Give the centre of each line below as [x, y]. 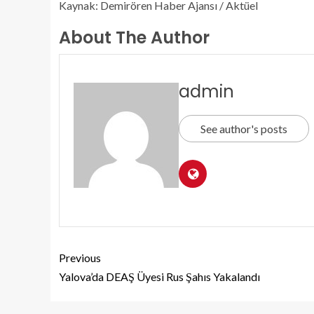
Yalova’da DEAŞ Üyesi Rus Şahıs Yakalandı [159, 276]
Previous [80, 257]
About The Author [134, 37]
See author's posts [244, 128]
